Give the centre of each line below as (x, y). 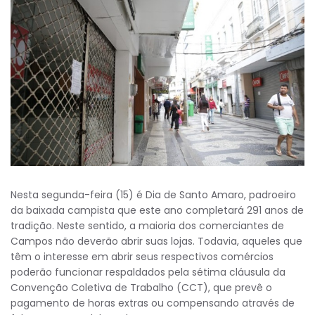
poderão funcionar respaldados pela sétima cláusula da (148, 272)
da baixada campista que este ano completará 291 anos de (157, 211)
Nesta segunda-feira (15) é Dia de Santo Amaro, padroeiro (153, 195)
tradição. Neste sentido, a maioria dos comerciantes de (147, 226)
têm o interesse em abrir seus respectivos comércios (142, 257)
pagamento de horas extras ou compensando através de (153, 303)
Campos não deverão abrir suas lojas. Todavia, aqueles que (156, 242)
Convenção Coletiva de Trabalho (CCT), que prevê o (141, 288)
